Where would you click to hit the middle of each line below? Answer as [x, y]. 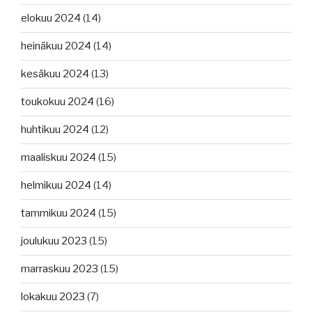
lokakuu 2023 [53, 297]
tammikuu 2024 [58, 213]
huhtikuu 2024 [55, 130]
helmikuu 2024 [56, 186]
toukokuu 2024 [57, 102]
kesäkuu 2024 [55, 74]
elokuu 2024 [51, 18]
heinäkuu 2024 [56, 46]
